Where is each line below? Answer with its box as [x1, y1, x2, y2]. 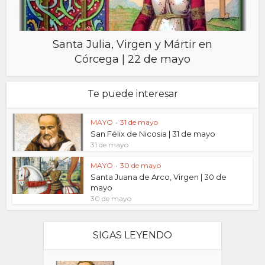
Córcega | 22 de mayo [75, 53, 190, 66]
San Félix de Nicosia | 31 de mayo [91, 129, 216, 138]
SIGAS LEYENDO [93, 230, 172, 241]
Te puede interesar [87, 88, 178, 99]
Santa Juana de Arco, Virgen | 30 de [91, 172, 227, 182]
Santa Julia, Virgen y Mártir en [53, 38, 212, 51]
